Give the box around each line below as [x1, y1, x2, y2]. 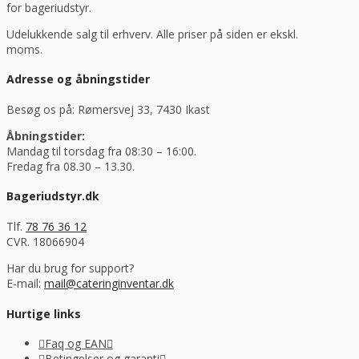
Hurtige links [6, 305, 81, 321]
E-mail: [6, 276, 44, 292]
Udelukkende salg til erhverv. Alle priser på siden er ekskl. [6, 26, 298, 42]
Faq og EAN [45, 336, 107, 352]
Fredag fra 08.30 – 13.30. [6, 158, 135, 174]
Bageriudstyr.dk [6, 188, 99, 204]
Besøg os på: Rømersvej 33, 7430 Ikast [6, 101, 210, 117]
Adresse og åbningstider [6, 71, 150, 87]
